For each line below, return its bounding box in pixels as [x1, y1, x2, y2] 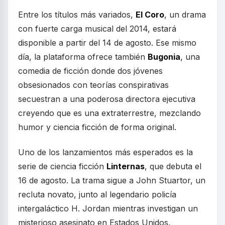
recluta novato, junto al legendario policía [18, 189, 176, 199]
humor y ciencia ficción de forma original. [18, 122, 176, 132]
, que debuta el [145, 161, 201, 171]
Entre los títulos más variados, [18, 9, 136, 20]
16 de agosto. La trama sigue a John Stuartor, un [18, 175, 205, 185]
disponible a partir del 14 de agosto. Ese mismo [18, 37, 196, 48]
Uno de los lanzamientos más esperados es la [18, 147, 193, 157]
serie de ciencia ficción [18, 161, 106, 171]
